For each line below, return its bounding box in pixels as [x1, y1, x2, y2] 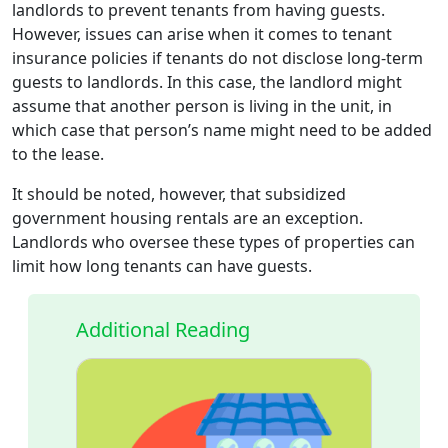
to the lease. [12, 142, 108, 165]
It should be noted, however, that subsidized [12, 182, 346, 205]
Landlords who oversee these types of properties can [12, 230, 415, 253]
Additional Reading [76, 315, 250, 343]
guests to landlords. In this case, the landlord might [12, 70, 402, 93]
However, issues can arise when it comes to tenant [12, 22, 392, 45]
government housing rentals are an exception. [12, 206, 363, 229]
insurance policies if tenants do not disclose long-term [12, 46, 423, 69]
